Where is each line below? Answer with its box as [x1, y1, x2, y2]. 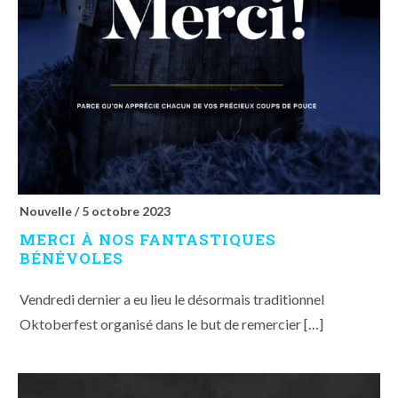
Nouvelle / [20, 203, 82, 219]
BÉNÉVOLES [20, 248, 123, 269]
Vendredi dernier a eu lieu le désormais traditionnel [20, 291, 324, 308]
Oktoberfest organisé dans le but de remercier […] [20, 315, 323, 333]
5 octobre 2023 [82, 203, 171, 219]
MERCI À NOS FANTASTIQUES [20, 229, 276, 251]
